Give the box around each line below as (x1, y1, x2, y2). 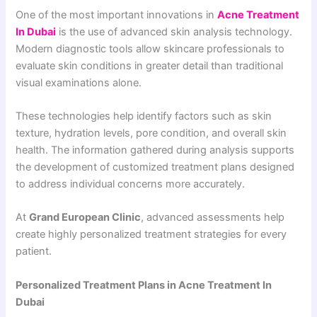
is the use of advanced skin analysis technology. (56, 25, 293, 38)
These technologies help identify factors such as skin (16, 109, 272, 122)
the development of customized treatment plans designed (16, 160, 295, 173)
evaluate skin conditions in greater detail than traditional (16, 59, 284, 72)
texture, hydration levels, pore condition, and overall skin (16, 126, 287, 139)
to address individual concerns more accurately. (16, 177, 246, 190)
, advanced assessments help (141, 211, 285, 224)
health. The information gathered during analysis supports (16, 143, 295, 156)
